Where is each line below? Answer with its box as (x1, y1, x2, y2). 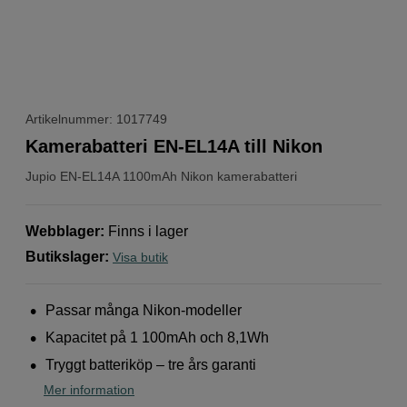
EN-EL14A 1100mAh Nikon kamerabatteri (60, 168, 297, 184)
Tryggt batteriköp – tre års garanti (45, 356, 257, 372)
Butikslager (25, 248, 104, 264)
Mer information (44, 382, 134, 397)
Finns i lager (108, 223, 188, 239)
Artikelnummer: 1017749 (25, 111, 167, 126)
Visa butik (113, 249, 168, 264)
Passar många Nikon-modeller (45, 302, 243, 318)
